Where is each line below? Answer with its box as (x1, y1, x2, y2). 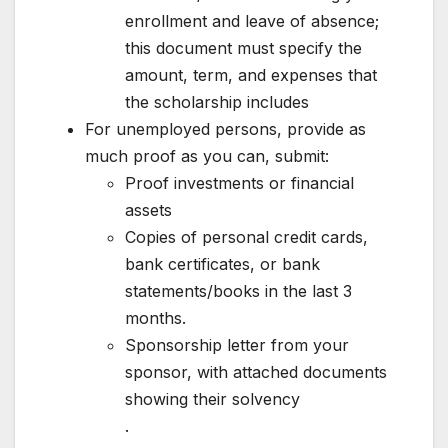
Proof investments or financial (125, 172, 354, 193)
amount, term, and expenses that (125, 64, 377, 85)
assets (125, 199, 172, 220)
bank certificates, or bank (125, 253, 320, 274)
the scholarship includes (125, 91, 309, 112)
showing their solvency (125, 388, 300, 409)
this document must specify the (125, 37, 362, 58)
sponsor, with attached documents (125, 361, 387, 382)
